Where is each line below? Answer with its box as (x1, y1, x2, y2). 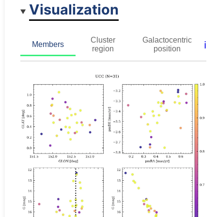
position (153, 44, 181, 53)
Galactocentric (142, 35, 192, 44)
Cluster (90, 35, 115, 44)
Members (32, 40, 64, 48)
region (92, 44, 114, 53)
